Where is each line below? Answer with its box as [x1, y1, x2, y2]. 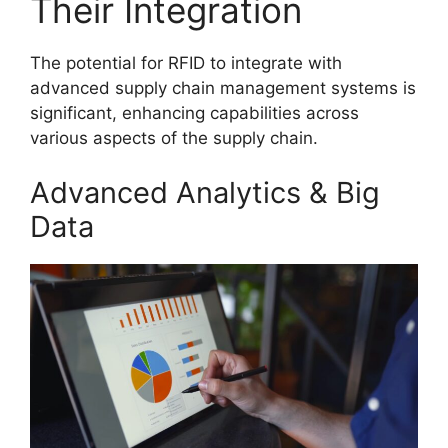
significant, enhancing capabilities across [30, 102, 359, 123]
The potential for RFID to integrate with [30, 52, 342, 73]
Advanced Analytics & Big [30, 175, 380, 211]
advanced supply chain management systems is [30, 77, 416, 98]
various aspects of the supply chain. [30, 127, 318, 148]
